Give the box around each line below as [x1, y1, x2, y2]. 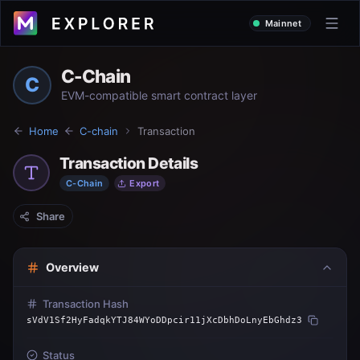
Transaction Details [59, 153, 198, 173]
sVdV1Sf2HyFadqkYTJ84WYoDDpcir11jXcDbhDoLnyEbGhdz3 [27, 314, 302, 325]
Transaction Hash [43, 297, 129, 310]
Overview [46, 260, 99, 274]
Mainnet [264, 18, 301, 29]
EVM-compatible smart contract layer [61, 88, 257, 102]
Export [129, 178, 160, 189]
